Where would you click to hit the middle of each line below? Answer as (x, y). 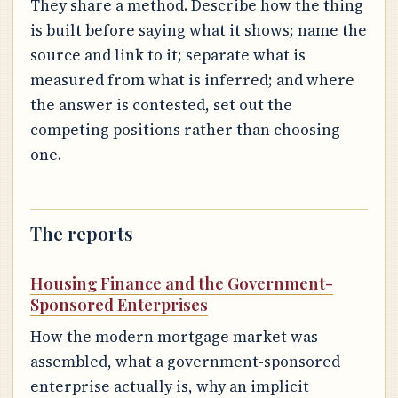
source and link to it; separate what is (167, 56)
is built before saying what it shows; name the (198, 31)
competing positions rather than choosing (185, 130)
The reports (81, 233)
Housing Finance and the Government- (181, 283)
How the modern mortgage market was (174, 336)
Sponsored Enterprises (119, 305)
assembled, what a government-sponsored (185, 361)
